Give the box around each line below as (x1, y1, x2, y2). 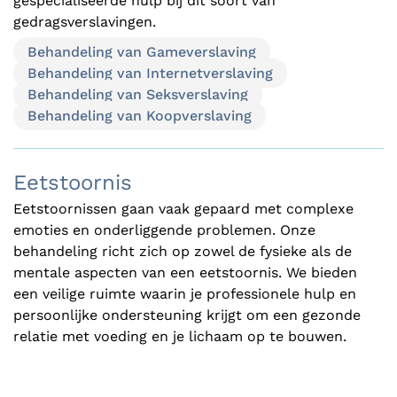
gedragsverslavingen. (13, 12, 156, 30)
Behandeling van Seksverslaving (27, 85, 248, 103)
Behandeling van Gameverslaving (27, 43, 256, 60)
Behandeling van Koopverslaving (27, 106, 252, 124)
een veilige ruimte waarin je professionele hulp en (13, 284, 356, 302)
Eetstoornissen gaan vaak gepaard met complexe (13, 199, 354, 217)
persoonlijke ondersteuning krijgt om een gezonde (13, 306, 361, 323)
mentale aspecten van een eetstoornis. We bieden (13, 263, 357, 281)
